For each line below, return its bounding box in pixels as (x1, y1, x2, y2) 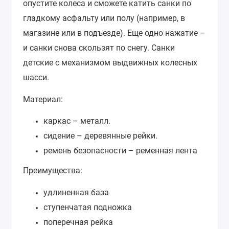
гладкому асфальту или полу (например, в (23, 13, 185, 24)
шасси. (23, 73, 49, 83)
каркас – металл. (43, 116, 110, 126)
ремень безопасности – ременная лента (43, 146, 197, 156)
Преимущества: (23, 166, 82, 176)
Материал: (23, 94, 63, 104)
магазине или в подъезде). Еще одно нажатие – (23, 28, 205, 38)
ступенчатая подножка (43, 202, 132, 212)
